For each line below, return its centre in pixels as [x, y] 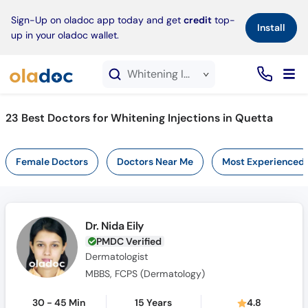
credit [198, 20]
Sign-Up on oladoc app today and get [97, 20]
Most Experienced [263, 162]
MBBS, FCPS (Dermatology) [145, 274]
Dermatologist [117, 256]
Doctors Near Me [155, 162]
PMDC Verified [129, 241]
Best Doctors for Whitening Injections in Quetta [147, 118]
